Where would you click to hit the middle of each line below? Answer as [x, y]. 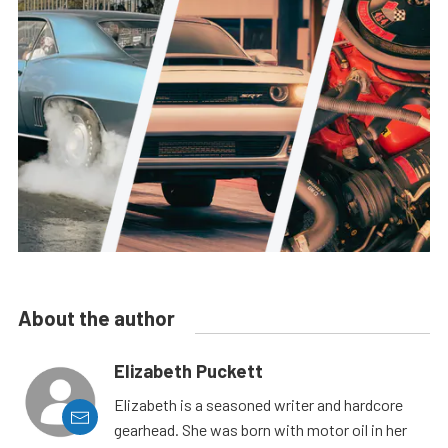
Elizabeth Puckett [188, 371]
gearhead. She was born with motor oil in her [260, 430]
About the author [96, 318]
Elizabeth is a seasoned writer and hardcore [258, 405]
